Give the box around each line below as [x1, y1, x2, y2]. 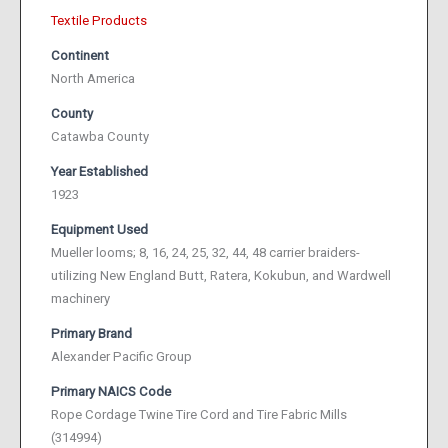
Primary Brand [51, 326, 132, 341]
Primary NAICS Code [51, 384, 171, 399]
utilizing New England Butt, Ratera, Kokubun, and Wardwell [51, 268, 391, 283]
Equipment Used [51, 222, 148, 237]
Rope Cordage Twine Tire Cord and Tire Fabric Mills [51, 407, 347, 422]
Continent [51, 48, 109, 63]
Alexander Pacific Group [51, 349, 192, 364]
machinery [51, 291, 110, 306]
